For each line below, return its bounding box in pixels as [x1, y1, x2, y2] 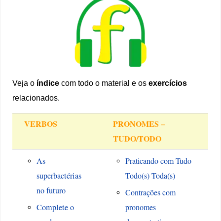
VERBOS [24, 118, 58, 130]
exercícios [148, 78, 187, 88]
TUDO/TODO [113, 133, 162, 145]
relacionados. [12, 93, 60, 103]
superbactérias [36, 170, 81, 182]
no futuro [36, 185, 66, 196]
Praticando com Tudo [125, 155, 191, 166]
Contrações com [125, 187, 176, 198]
